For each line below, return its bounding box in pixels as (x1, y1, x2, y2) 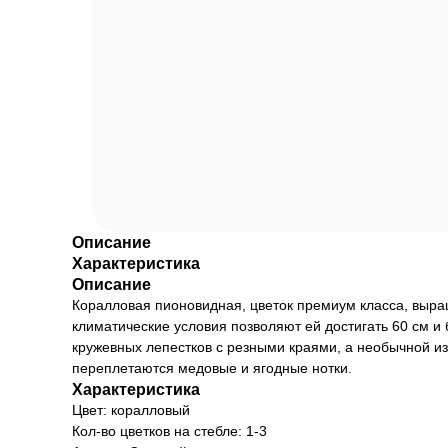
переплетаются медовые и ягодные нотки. (72, 360, 352, 376)
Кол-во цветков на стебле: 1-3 (72, 423, 267, 439)
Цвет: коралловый (72, 402, 190, 418)
